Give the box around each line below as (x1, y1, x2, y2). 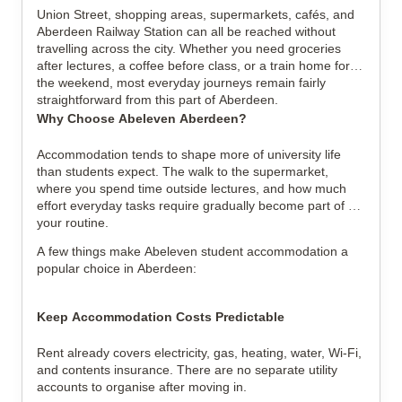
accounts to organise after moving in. (37, 380, 247, 394)
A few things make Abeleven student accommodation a (37, 244, 348, 258)
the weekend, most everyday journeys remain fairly (37, 75, 326, 90)
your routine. (37, 215, 109, 230)
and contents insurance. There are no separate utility (37, 363, 337, 377)
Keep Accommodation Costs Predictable (37, 310, 284, 324)
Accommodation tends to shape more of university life (37, 147, 341, 162)
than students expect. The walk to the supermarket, (37, 164, 328, 179)
